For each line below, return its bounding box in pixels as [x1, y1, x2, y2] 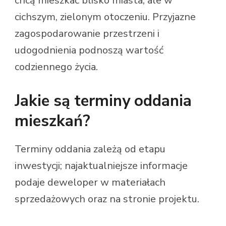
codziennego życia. [15, 60, 98, 74]
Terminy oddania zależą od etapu [15, 142, 165, 156]
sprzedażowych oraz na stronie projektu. [15, 192, 199, 206]
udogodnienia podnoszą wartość [15, 43, 163, 58]
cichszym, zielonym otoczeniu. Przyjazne [15, 10, 196, 24]
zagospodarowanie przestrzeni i [15, 27, 159, 41]
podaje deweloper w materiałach [15, 175, 165, 189]
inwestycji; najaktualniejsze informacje [15, 158, 188, 173]
